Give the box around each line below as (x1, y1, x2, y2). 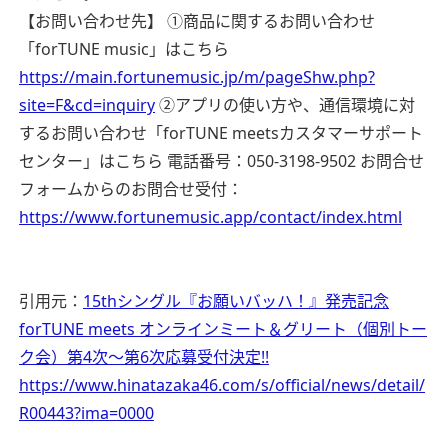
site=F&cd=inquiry (19, 94, 155, 117)
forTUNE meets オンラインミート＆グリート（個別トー (19, 318, 427, 341)
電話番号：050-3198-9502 (163, 150, 356, 173)
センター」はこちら (19, 150, 163, 173)
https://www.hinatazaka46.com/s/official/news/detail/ (19, 374, 425, 397)
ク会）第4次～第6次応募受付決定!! (19, 346, 269, 369)
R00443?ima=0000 (19, 402, 154, 425)
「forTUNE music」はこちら (19, 38, 229, 61)
